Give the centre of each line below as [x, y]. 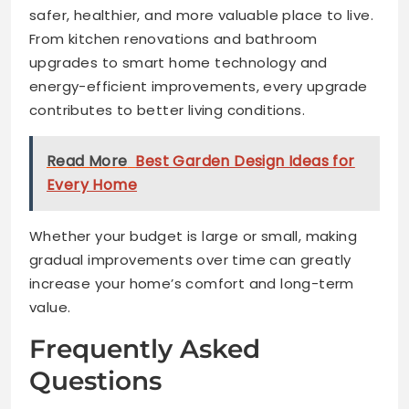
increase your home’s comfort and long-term [192, 283]
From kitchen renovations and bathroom [173, 38]
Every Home [92, 184]
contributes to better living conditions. [167, 110]
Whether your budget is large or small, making [193, 236]
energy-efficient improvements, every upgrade [199, 86]
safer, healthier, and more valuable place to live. [201, 15]
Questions [95, 380]
